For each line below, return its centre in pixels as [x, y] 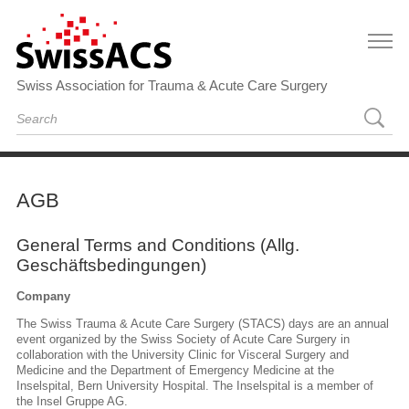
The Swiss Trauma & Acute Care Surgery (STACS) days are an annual [203, 323]
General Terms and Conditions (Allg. [158, 245]
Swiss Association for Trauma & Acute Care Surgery [172, 85]
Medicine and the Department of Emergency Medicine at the [175, 370]
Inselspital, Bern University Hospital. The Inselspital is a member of [195, 385]
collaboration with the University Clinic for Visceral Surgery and [183, 354]
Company [43, 296]
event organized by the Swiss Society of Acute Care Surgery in [183, 339]
